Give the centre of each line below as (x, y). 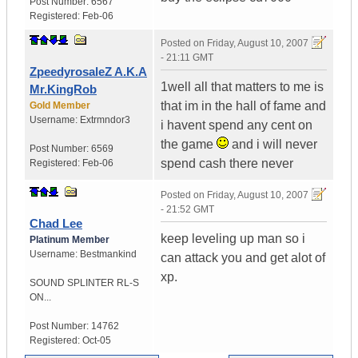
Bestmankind (108, 255)
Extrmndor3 (105, 120)
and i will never (273, 145)
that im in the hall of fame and (243, 106)
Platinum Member (70, 240)
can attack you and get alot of (243, 258)
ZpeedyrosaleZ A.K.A (88, 72)
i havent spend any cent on (237, 125)
